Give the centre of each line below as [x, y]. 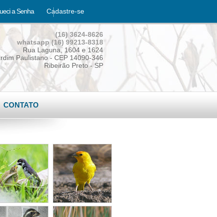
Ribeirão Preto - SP [74, 65]
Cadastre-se [65, 11]
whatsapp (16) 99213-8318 [60, 42]
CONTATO [21, 105]
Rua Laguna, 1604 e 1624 [63, 50]
